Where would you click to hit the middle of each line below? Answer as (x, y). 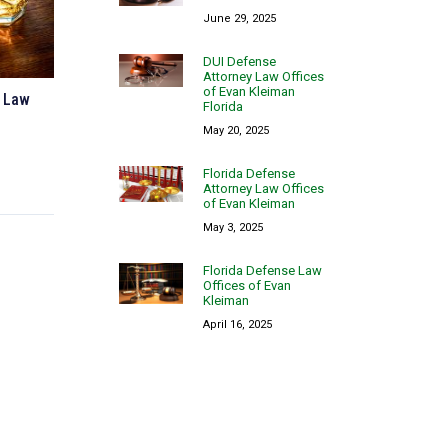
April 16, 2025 (238, 324)
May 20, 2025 (236, 130)
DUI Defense (240, 61)
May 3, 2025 (233, 227)
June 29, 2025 (240, 18)
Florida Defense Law (263, 270)
